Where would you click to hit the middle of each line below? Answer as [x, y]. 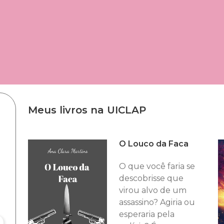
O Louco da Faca [153, 144]
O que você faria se [157, 166]
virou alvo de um [152, 190]
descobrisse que [151, 178]
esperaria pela [146, 214]
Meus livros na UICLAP [87, 110]
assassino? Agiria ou [157, 202]
